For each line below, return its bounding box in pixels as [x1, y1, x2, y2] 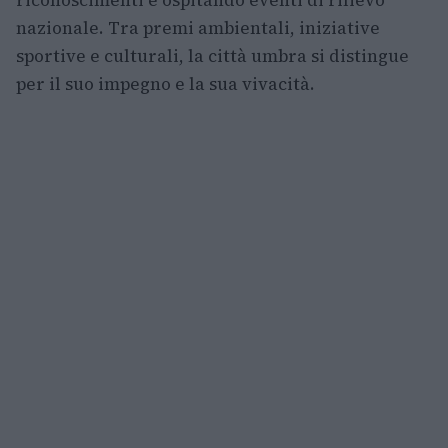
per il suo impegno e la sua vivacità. [16, 72, 315, 96]
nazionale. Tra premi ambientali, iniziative [16, 16, 380, 40]
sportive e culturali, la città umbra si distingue [16, 44, 409, 68]
